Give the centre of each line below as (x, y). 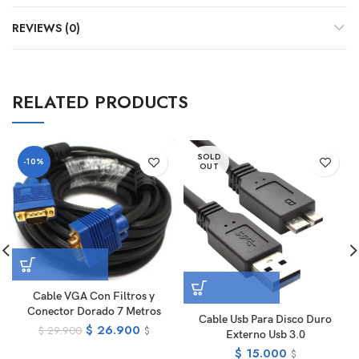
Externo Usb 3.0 (265, 335)
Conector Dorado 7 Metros (94, 312)
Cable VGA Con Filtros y (94, 296)
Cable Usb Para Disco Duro (265, 320)
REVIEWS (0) (46, 28)
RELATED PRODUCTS (100, 102)
